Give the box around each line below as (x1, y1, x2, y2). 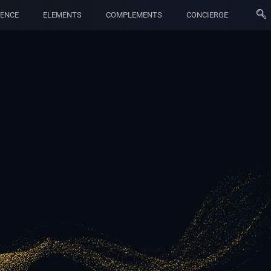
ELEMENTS (43, 10, 82, 19)
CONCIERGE (186, 10, 228, 19)
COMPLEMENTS (106, 10, 162, 19)
